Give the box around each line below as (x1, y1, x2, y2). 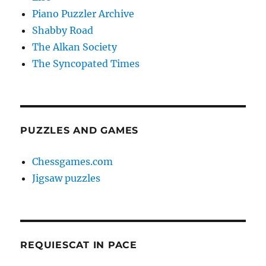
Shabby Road (32, 24, 94, 37)
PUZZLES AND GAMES (20, 125, 139, 137)
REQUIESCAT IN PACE (20, 239, 137, 251)
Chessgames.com (32, 156, 113, 168)
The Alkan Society (32, 41, 118, 53)
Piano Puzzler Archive (32, 8, 135, 20)
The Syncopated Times (32, 58, 140, 70)
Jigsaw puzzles (32, 172, 101, 185)
